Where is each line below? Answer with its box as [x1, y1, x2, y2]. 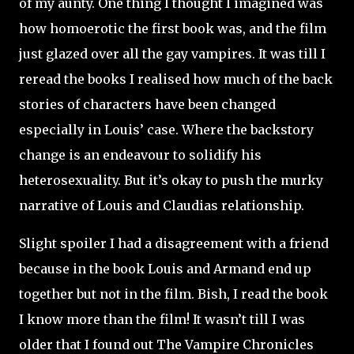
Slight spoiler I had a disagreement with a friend [19, 235, 329, 251]
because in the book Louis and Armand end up [19, 261, 311, 277]
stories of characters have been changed [19, 96, 276, 112]
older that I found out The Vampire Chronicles [19, 337, 314, 352]
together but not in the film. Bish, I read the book [19, 286, 328, 302]
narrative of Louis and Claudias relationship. [19, 198, 304, 213]
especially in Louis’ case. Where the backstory [19, 122, 314, 137]
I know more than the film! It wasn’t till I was [19, 311, 305, 327]
